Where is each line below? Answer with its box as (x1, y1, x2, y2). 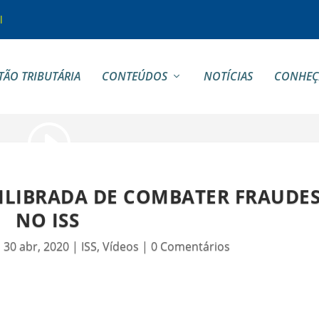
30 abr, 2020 (4, 238, 70, 254)
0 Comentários (151, 238, 231, 254)
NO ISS (16, 206, 80, 233)
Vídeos (103, 238, 140, 254)
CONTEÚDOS (101, 68, 167, 85)
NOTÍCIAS (203, 68, 253, 85)
